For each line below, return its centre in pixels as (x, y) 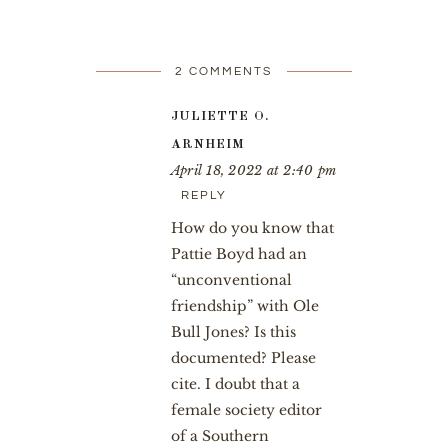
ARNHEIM (207, 144)
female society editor (246, 409)
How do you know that (252, 227)
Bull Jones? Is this (233, 331)
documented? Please (243, 357)
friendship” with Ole (244, 305)
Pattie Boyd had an (238, 253)
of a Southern (219, 435)
